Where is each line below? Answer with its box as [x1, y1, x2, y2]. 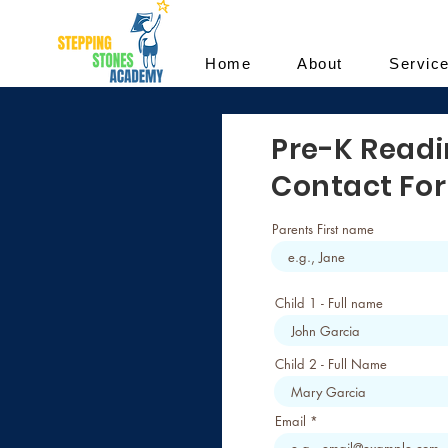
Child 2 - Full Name [275, 355, 387, 373]
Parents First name [272, 220, 374, 238]
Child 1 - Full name [275, 294, 383, 312]
